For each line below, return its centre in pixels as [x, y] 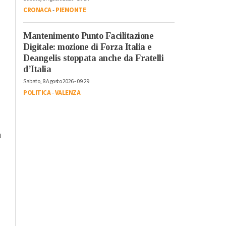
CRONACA [37, 10]
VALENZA [67, 93]
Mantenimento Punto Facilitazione [88, 36]
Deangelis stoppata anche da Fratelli [93, 58]
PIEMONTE [71, 10]
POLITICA [37, 93]
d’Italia [37, 69]
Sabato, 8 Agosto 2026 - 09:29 [56, 81]
